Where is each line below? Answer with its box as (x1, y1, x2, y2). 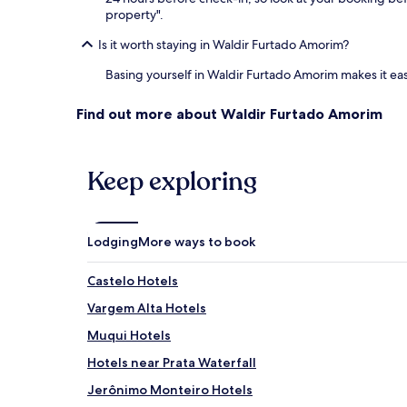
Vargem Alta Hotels (87, 300, 206, 317)
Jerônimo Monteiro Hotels (87, 382, 253, 399)
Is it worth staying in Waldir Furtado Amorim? (98, 36, 349, 54)
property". (105, 6, 164, 24)
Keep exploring (87, 164, 257, 200)
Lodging (87, 233, 138, 251)
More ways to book (138, 233, 255, 251)
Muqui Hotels (87, 327, 171, 344)
